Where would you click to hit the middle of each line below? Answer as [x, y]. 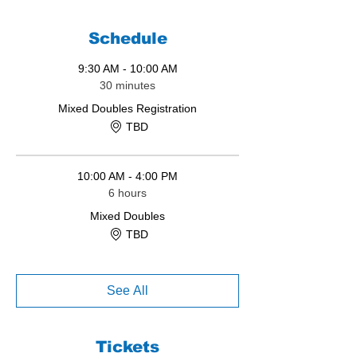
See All [127, 291]
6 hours [127, 193]
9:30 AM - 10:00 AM [127, 69]
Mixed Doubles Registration [127, 109]
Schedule [127, 39]
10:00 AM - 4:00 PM [127, 177]
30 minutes [127, 86]
